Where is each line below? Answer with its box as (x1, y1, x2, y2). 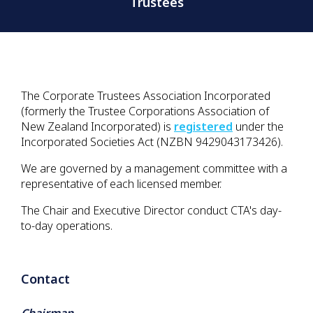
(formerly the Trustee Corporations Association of (21, 103, 269, 119)
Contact (21, 270, 70, 287)
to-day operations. (21, 218, 112, 233)
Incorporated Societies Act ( (21, 134, 160, 150)
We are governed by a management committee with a (21, 161, 287, 176)
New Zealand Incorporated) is (21, 119, 174, 134)
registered (174, 119, 233, 134)
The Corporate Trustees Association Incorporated (21, 88, 270, 103)
